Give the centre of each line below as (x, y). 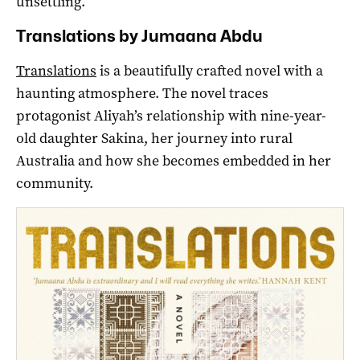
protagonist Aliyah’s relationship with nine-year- (171, 115)
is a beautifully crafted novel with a (210, 70)
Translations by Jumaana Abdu (139, 36)
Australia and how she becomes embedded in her (174, 160)
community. (55, 183)
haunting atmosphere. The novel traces (142, 93)
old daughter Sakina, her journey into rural (154, 138)
